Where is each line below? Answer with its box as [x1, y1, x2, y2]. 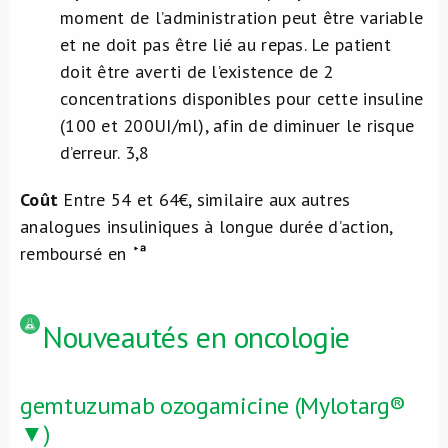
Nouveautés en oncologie [42, 317, 350, 356]
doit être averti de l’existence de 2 [60, 60, 334, 83]
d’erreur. [60, 141, 125, 164]
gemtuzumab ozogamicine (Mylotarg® [20, 390, 407, 421]
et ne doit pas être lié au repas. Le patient [60, 33, 391, 56]
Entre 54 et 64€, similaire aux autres [63, 188, 351, 211]
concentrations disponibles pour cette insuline [60, 87, 424, 110]
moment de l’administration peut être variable [60, 6, 424, 29]
